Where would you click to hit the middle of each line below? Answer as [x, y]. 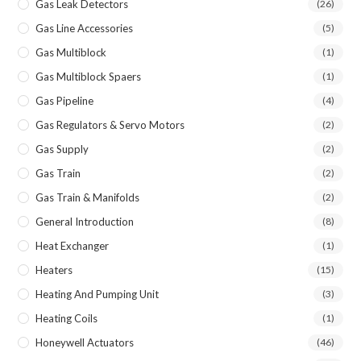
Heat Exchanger [73, 245]
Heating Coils [67, 318]
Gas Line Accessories [85, 28]
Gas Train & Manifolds [88, 197]
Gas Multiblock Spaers [89, 76]
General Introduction [85, 221]
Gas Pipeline [65, 100]
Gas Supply [62, 149]
